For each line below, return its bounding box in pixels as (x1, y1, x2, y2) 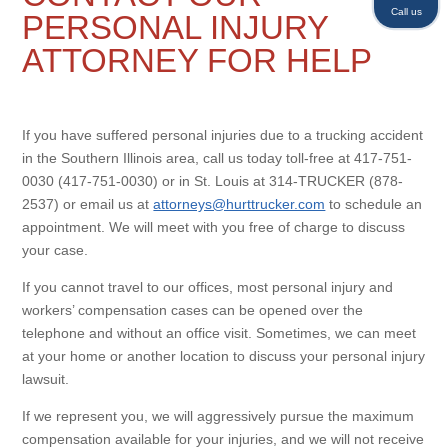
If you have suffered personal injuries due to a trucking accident (22, 127, 424, 143)
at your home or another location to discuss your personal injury (22, 348, 426, 364)
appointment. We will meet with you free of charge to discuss (22, 219, 406, 235)
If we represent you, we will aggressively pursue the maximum (22, 408, 415, 424)
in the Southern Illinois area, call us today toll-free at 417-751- (22, 150, 413, 166)
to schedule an (325, 196, 423, 212)
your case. (22, 242, 89, 258)
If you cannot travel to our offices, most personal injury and (22, 279, 394, 295)
